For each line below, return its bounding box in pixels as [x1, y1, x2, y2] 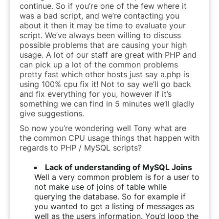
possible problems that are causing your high [20, 40, 187, 50]
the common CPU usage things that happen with [20, 132, 199, 143]
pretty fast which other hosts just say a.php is [20, 69, 189, 79]
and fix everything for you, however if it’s [20, 88, 172, 99]
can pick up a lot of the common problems [20, 59, 178, 69]
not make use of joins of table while [34, 181, 167, 192]
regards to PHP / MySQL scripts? [20, 142, 142, 153]
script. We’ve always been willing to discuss [20, 30, 181, 40]
